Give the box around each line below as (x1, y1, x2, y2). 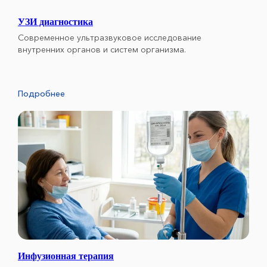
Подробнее (18, 88, 65, 100)
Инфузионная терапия (18, 250, 114, 261)
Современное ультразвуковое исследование (18, 32, 201, 44)
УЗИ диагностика (18, 17, 93, 27)
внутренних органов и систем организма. (18, 44, 186, 55)
